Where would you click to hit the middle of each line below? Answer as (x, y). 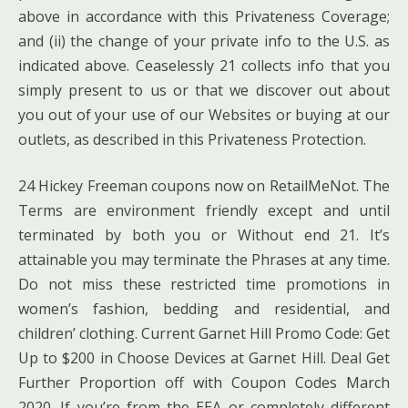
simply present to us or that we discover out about (204, 90)
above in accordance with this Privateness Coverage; (204, 16)
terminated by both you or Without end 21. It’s (204, 235)
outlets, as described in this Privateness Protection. (192, 139)
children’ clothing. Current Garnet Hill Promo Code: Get (204, 333)
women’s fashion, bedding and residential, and (204, 308)
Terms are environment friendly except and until (204, 210)
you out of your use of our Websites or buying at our (204, 114)
